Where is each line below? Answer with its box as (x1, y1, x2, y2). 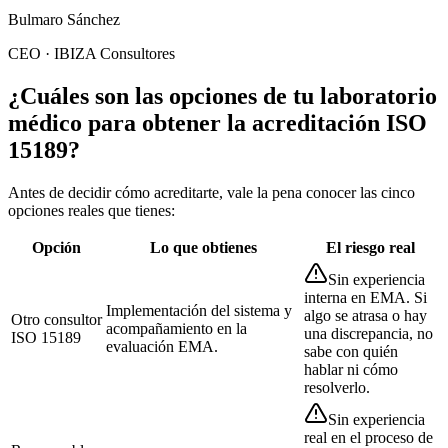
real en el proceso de (304, 428, 433, 446)
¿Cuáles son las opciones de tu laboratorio (8, 82, 437, 109)
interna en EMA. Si (304, 288, 427, 306)
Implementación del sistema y (106, 301, 292, 319)
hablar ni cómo (304, 360, 398, 378)
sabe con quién (304, 342, 398, 360)
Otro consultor (11, 310, 102, 328)
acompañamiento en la (106, 319, 247, 337)
